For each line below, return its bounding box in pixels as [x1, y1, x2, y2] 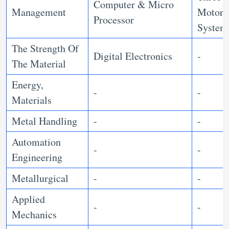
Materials [12, 93, 52, 107]
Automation [12, 135, 61, 149]
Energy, [12, 78, 43, 92]
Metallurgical [12, 171, 68, 186]
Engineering [12, 150, 62, 165]
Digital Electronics [94, 49, 172, 63]
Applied [12, 192, 45, 207]
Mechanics [12, 208, 57, 222]
